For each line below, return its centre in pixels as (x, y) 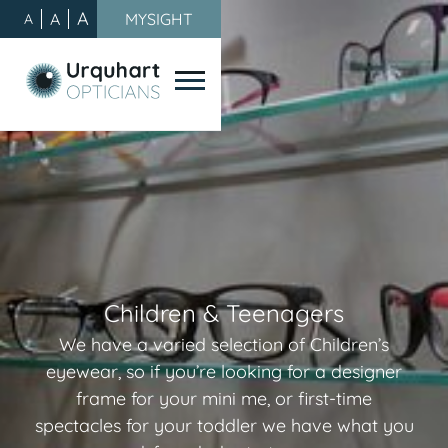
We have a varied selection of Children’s (224, 344)
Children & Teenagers (224, 312)
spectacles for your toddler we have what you (224, 425)
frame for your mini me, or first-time (224, 398)
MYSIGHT (159, 19)
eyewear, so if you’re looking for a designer (224, 371)
